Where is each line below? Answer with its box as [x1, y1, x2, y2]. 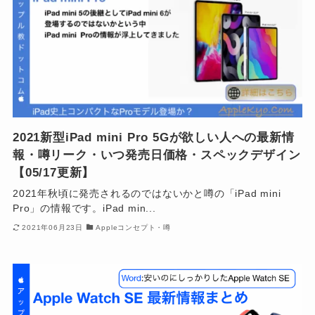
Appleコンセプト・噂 [96, 224, 172, 232]
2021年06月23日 [22, 224, 84, 232]
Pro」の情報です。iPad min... [12, 202, 156, 214]
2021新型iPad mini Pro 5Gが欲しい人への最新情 [12, 130, 295, 144]
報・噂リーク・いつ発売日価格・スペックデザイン [12, 148, 301, 162]
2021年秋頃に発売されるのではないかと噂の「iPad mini [12, 187, 281, 199]
